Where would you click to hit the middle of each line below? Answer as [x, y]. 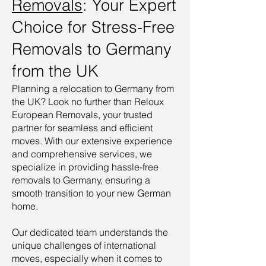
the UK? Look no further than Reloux [88, 102]
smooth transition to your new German [91, 193]
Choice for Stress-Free [93, 27]
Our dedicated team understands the [90, 232]
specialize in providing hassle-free [85, 167]
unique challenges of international [84, 245]
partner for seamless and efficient [82, 128]
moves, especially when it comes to [87, 258]
